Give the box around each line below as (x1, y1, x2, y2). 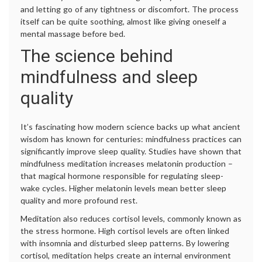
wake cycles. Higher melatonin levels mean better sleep (20, 183, 226, 194)
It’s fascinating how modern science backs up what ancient (20, 122, 240, 132)
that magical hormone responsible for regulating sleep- (20, 171, 223, 181)
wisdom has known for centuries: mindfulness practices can (20, 134, 242, 144)
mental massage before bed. (20, 29, 125, 39)
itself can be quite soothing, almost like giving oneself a (20, 16, 226, 27)
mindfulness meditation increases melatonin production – (20, 158, 233, 169)
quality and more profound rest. (20, 195, 137, 206)
